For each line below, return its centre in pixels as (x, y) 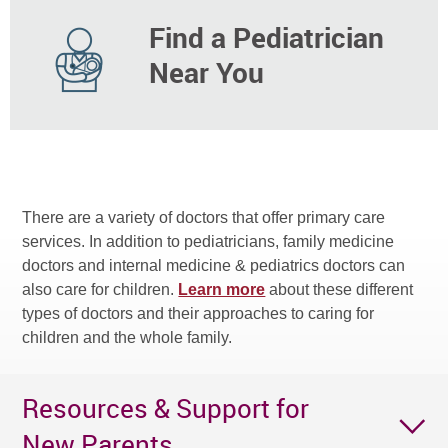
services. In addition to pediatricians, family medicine (208, 241)
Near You (207, 71)
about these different (339, 289)
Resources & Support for (166, 407)
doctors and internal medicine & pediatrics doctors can (214, 265)
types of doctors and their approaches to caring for (198, 313)
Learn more (222, 289)
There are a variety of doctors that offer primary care (204, 217)
